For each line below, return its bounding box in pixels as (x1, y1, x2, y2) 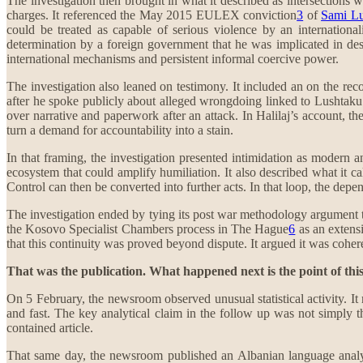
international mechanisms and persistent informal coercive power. (6, 51, 339, 66)
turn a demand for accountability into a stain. (6, 122, 233, 137)
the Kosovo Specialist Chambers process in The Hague (6, 221, 289, 236)
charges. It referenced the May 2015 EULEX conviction (6, 7, 297, 22)
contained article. (6, 320, 93, 335)
